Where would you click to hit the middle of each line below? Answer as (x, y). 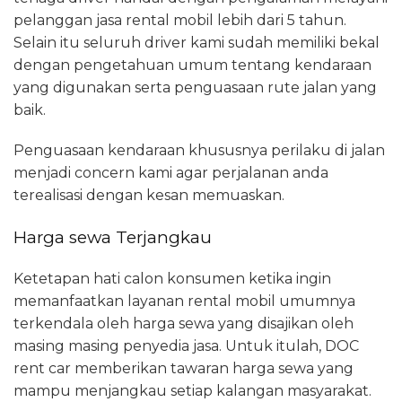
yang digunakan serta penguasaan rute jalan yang (195, 87)
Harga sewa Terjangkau (113, 237)
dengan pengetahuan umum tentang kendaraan (192, 65)
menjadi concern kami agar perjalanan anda (171, 172)
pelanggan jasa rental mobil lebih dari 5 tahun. (180, 20)
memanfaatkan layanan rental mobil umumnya (184, 301)
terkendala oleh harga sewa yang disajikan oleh (184, 323)
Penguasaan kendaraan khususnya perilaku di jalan (199, 150)
